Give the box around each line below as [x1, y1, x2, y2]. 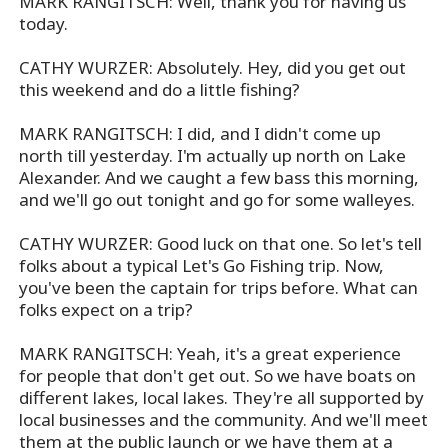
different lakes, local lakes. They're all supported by [19, 386, 425, 410]
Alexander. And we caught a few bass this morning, [19, 166, 420, 190]
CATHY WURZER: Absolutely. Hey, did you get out [19, 56, 407, 80]
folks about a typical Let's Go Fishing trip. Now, [19, 254, 385, 278]
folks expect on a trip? [19, 298, 194, 322]
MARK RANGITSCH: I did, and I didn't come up [19, 122, 382, 146]
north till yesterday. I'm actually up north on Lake [19, 144, 407, 168]
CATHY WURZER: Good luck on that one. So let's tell [19, 232, 423, 256]
